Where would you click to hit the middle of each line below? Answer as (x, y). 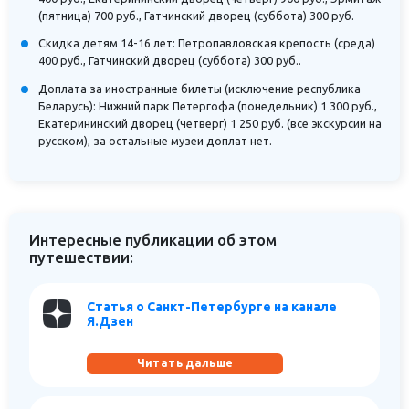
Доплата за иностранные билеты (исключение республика (200, 88)
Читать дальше (185, 363)
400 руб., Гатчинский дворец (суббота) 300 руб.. (170, 61)
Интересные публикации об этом (153, 239)
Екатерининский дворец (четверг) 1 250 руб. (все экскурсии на (210, 123)
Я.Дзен (110, 321)
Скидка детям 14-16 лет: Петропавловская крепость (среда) (207, 43)
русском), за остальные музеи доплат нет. (156, 140)
